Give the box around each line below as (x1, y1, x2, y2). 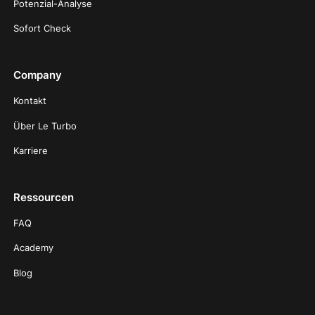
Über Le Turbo (13, 120, 77, 131)
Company (13, 68, 63, 82)
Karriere (13, 144, 49, 156)
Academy (13, 242, 54, 254)
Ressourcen (13, 190, 75, 204)
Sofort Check (13, 22, 72, 34)
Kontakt (13, 95, 47, 107)
